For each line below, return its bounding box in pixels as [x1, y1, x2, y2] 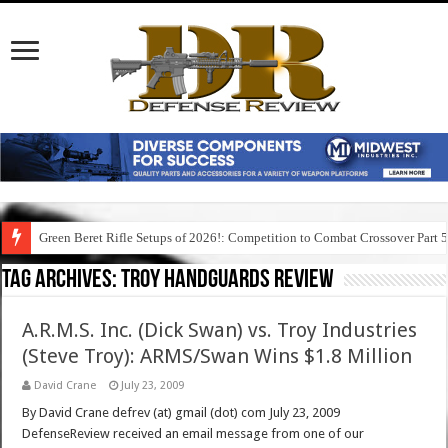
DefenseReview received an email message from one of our [22, 426, 365, 442]
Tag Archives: [2, 267, 122, 295]
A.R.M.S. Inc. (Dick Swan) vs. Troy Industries [22, 318, 418, 343]
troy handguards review [121, 267, 335, 295]
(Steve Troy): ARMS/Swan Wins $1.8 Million [22, 344, 413, 369]
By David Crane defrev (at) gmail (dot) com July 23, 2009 [22, 405, 341, 421]
